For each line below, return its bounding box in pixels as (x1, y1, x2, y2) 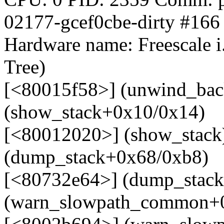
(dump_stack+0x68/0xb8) (4, 146, 208, 168)
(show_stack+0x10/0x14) (4, 101, 205, 123)
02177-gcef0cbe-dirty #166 (4, 11, 220, 33)
